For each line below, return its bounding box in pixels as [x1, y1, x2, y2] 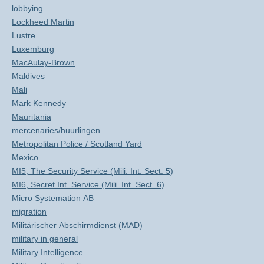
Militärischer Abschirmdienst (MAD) [12, 220, 143, 230]
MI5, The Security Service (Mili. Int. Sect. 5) [12, 166, 173, 176]
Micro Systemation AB [12, 193, 94, 203]
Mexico [12, 153, 38, 162]
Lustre [12, 31, 35, 40]
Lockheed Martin [12, 17, 74, 27]
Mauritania [12, 112, 51, 121]
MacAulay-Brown [12, 58, 75, 67]
